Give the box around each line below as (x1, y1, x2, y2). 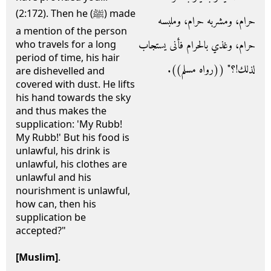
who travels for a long (16, 38, 116, 51)
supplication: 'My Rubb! (16, 117, 122, 131)
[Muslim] (16, 250, 58, 264)
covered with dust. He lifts (16, 77, 135, 91)
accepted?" (16, 224, 66, 237)
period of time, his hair (16, 51, 120, 64)
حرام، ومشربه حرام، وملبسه (158, 12, 255, 31)
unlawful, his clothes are (16, 157, 127, 171)
